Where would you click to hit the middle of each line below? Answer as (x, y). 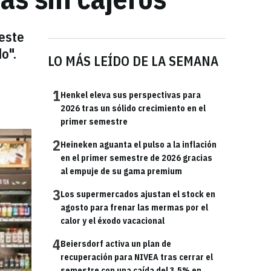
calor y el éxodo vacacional (113, 221)
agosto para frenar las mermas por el (134, 207)
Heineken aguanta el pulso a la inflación (139, 145)
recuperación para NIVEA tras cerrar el (137, 257)
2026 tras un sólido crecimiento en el (133, 108)
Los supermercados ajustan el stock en (138, 194)
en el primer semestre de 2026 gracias (136, 158)
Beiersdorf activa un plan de (116, 244)
